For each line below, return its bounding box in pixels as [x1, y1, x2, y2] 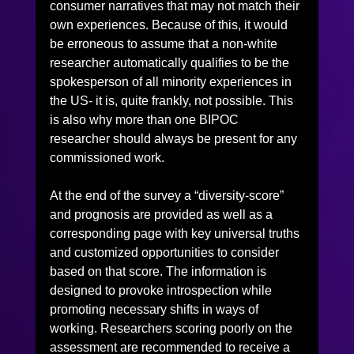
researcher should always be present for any [49, 131, 300, 145]
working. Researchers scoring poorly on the [49, 321, 296, 335]
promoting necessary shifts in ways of [49, 302, 262, 316]
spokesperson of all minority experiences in [49, 74, 295, 88]
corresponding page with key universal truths [49, 226, 303, 240]
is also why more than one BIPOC [49, 112, 242, 126]
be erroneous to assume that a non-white [49, 36, 281, 51]
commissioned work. [49, 150, 164, 164]
